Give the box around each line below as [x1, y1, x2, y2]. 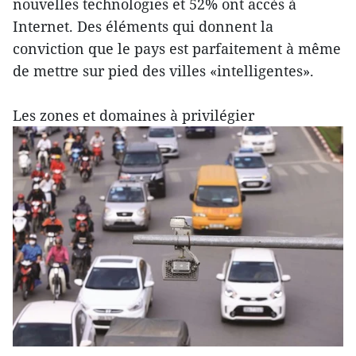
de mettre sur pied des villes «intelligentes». [13, 61, 314, 81]
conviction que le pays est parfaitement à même [13, 39, 341, 59]
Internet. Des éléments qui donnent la [13, 17, 273, 37]
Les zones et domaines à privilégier [13, 106, 254, 126]
